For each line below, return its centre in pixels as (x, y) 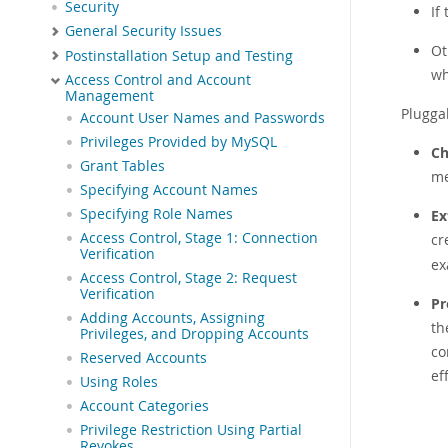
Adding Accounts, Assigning (172, 318)
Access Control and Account (158, 80)
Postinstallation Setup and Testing (179, 55)
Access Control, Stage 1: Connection (199, 238)
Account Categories (144, 406)
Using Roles (119, 382)
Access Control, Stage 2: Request (188, 278)
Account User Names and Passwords (202, 118)
